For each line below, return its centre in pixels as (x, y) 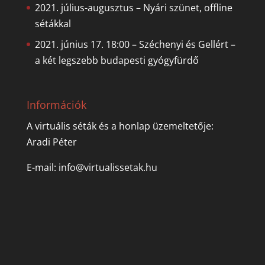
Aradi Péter (51, 142)
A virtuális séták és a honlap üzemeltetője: (120, 126)
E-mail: (42, 167)
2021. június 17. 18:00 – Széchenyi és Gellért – (135, 44)
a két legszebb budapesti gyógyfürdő (117, 60)
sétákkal (53, 23)
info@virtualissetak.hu (108, 167)
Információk (56, 104)
